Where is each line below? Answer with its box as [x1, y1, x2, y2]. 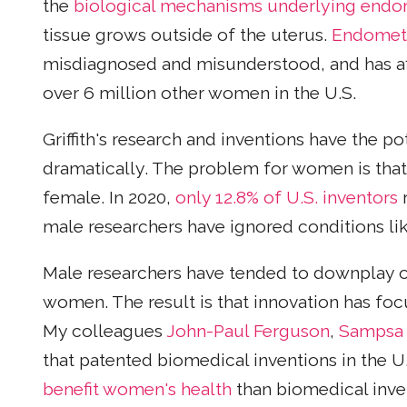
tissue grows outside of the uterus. [43, 24, 332, 45]
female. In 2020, [43, 187, 175, 209]
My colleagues [43, 321, 166, 342]
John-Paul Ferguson [166, 321, 330, 342]
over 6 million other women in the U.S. [43, 82, 356, 104]
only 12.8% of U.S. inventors [175, 187, 398, 209]
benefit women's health [43, 379, 232, 401]
